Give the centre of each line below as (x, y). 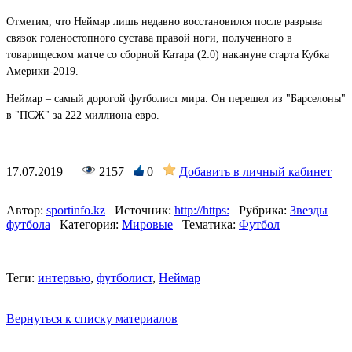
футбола (28, 224)
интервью (64, 277)
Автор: (25, 210)
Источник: (143, 210)
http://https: (202, 210)
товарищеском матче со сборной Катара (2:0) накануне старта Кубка (168, 54)
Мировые (147, 224)
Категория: (89, 224)
